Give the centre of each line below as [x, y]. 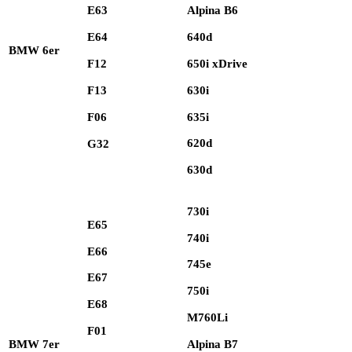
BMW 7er [34, 344]
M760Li [207, 318]
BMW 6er [34, 50]
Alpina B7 [213, 344]
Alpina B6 [213, 11]
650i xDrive [217, 63]
